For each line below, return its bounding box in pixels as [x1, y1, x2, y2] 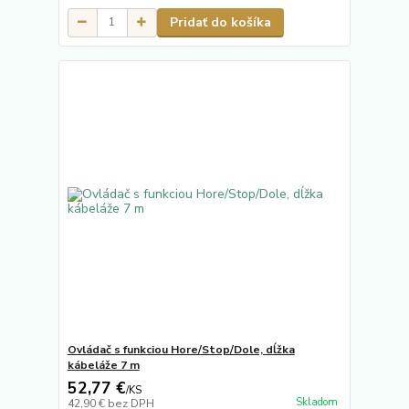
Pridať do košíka [169, 13, 271, 31]
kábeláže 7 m [67, 358, 140, 373]
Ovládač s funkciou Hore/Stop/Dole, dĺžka [67, 342, 295, 358]
